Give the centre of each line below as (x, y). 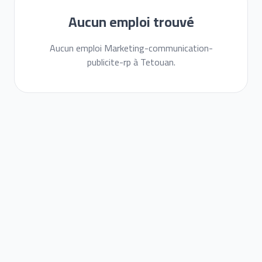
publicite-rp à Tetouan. (131, 62)
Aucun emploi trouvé (131, 22)
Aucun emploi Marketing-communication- (131, 48)
